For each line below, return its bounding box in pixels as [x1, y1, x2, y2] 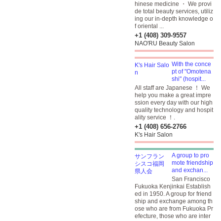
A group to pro [172, 152, 209, 159]
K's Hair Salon [135, 131, 173, 138]
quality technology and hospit [135, 107, 213, 113]
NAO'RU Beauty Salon [135, 40, 195, 47]
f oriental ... [135, 23, 164, 30]
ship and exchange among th [135, 198, 213, 205]
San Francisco [172, 176, 210, 183]
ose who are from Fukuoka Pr [135, 205, 213, 212]
